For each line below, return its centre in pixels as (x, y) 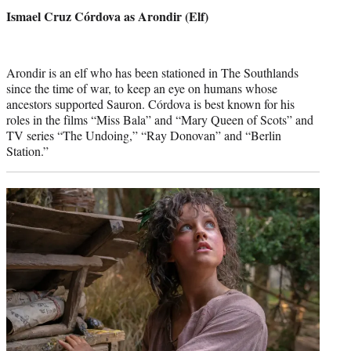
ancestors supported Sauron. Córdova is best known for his (150, 104)
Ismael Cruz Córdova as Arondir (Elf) (107, 16)
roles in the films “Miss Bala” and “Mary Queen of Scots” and (160, 120)
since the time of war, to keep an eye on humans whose (142, 89)
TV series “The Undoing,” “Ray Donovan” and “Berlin (144, 136)
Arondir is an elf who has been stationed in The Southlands (152, 73)
